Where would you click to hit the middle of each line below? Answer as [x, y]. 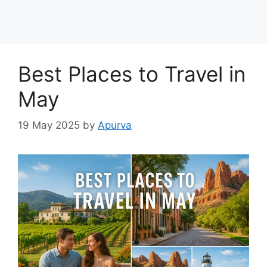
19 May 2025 [49, 125]
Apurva [115, 125]
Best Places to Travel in [132, 74]
